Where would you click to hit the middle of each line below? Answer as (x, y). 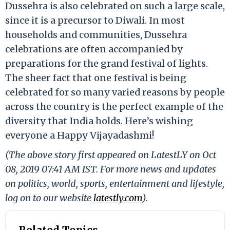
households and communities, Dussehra (96, 34)
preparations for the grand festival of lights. (107, 63)
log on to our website (49, 198)
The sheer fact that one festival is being (96, 78)
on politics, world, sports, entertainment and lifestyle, (115, 183)
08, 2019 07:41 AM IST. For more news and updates (111, 169)
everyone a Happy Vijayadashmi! (80, 135)
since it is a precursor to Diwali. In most (95, 20)
